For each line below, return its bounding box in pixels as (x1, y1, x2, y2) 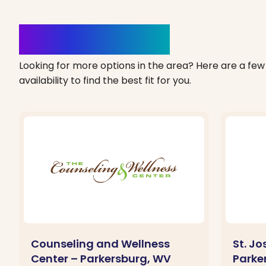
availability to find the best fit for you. (19, 73, 191, 87)
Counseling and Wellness (31, 236, 170, 251)
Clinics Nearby (19, 24, 170, 55)
